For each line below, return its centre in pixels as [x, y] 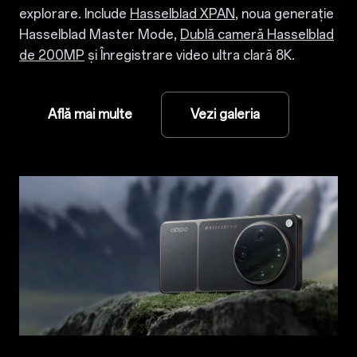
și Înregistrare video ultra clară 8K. [190, 55]
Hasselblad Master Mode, [100, 35]
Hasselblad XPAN [182, 14]
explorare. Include [75, 14]
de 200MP [52, 55]
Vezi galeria [225, 114]
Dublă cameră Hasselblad [257, 35]
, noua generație [284, 14]
